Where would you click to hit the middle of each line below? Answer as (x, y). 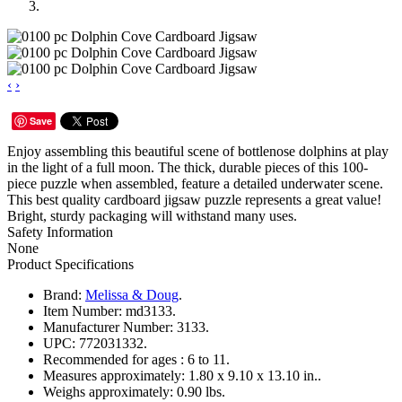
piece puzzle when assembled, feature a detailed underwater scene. (195, 183)
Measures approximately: (114, 375)
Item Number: (83, 310)
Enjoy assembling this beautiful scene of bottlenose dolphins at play (198, 151)
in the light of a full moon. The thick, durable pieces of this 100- (188, 167)
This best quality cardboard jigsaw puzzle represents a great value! (194, 199)
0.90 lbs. (201, 391)
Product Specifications (70, 264)
